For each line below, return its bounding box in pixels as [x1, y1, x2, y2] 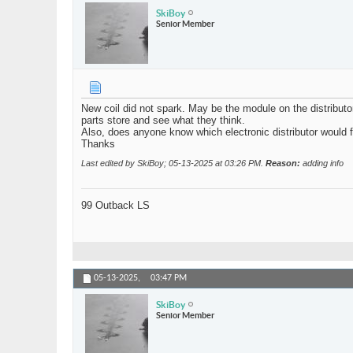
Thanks [81, 138, 115, 150]
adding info [300, 158, 344, 169]
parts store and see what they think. [81, 114, 245, 127]
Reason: [266, 158, 300, 169]
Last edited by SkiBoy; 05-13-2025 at [81, 158, 225, 169]
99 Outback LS [81, 199, 150, 212]
